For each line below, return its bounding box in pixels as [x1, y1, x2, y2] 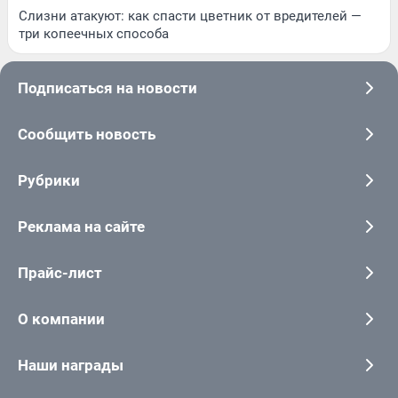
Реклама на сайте [18, 217, 145, 235]
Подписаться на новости [18, 78, 197, 97]
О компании [18, 309, 105, 328]
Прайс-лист [18, 263, 102, 282]
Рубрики [18, 171, 80, 189]
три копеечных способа [19, 25, 169, 42]
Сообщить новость [18, 124, 155, 143]
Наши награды [18, 355, 123, 374]
